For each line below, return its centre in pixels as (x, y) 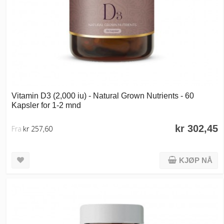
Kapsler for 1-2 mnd (46, 105)
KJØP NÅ (196, 160)
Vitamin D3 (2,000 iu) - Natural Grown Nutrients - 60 (103, 95)
